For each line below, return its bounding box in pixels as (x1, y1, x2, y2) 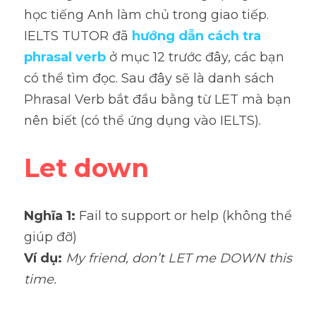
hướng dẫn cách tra (132, 28, 261, 44)
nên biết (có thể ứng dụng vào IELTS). (24, 113, 261, 128)
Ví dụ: (24, 250, 66, 266)
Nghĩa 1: (24, 208, 79, 224)
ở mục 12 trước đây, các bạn (109, 49, 284, 65)
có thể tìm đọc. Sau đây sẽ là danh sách (24, 71, 274, 86)
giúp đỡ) (24, 229, 77, 245)
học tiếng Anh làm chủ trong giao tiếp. (24, 7, 269, 23)
